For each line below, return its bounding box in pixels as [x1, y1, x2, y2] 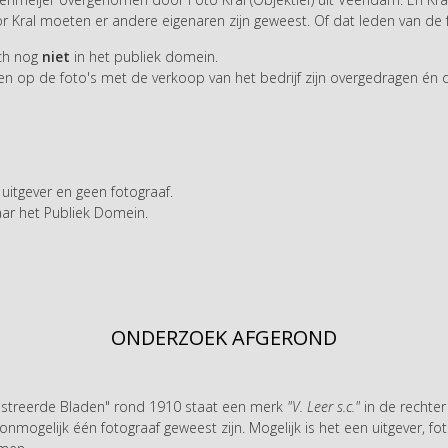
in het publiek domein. [70, 46, 222, 66]
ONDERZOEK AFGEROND [111, 324, 337, 352]
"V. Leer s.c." [287, 396, 360, 416]
